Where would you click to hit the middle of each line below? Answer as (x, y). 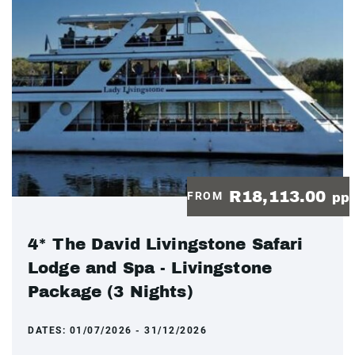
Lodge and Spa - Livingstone (150, 267)
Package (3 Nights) (111, 291)
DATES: (49, 330)
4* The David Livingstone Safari (166, 244)
